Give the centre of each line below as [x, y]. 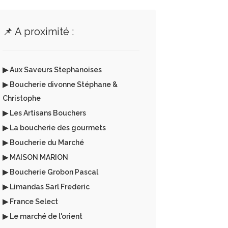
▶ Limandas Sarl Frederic [46, 187]
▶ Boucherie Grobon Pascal [50, 172]
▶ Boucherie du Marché [43, 142]
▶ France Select [30, 202]
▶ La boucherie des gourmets [54, 128]
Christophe [21, 98]
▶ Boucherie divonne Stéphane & [60, 84]
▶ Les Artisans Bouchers [44, 113]
